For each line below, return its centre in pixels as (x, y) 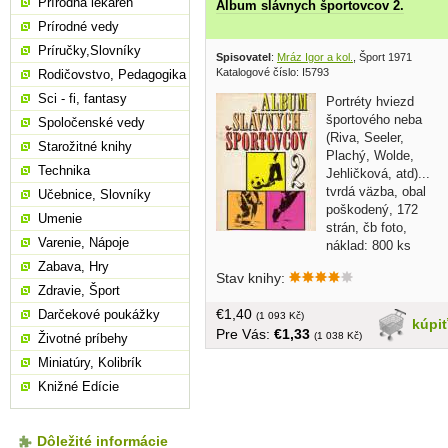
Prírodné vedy (78, 26)
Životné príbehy (83, 338)
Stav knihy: (252, 277)
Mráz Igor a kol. (315, 56)
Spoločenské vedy (91, 122)
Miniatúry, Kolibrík (90, 362)
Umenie (60, 218)
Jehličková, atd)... (378, 173)
